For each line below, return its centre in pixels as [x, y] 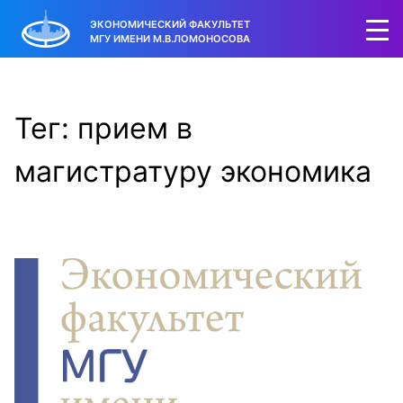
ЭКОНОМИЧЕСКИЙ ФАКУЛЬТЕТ [170, 24]
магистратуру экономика [193, 171]
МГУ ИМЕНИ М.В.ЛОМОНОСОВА [170, 38]
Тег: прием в [103, 128]
